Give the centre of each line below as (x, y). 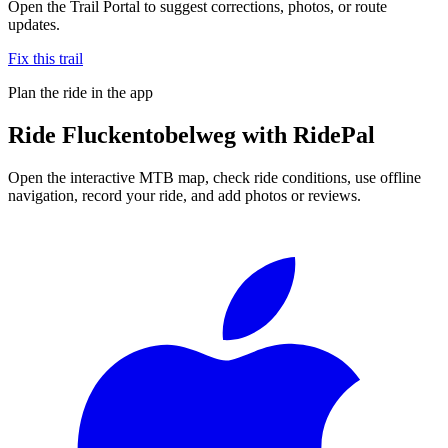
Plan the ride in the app (80, 92)
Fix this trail (45, 58)
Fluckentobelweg (149, 134)
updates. (34, 24)
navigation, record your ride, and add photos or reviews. (184, 195)
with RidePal (305, 134)
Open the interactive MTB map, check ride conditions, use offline (214, 177)
